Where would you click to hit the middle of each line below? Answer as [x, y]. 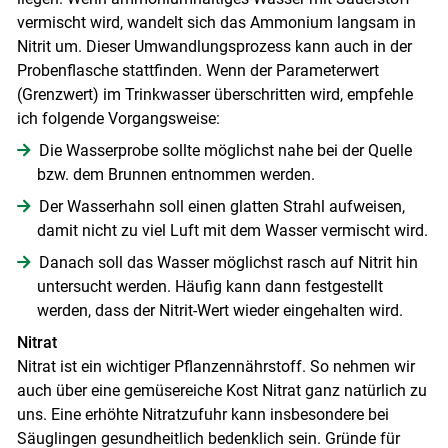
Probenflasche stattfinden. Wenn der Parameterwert [197, 71]
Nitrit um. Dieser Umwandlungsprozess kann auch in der [214, 47]
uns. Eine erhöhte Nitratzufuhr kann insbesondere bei [202, 415]
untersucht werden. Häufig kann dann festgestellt [209, 287]
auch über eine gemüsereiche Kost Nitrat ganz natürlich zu [221, 391]
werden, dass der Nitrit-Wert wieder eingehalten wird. [219, 311]
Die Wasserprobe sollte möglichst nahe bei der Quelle [225, 151]
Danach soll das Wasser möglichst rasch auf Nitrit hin [228, 263]
